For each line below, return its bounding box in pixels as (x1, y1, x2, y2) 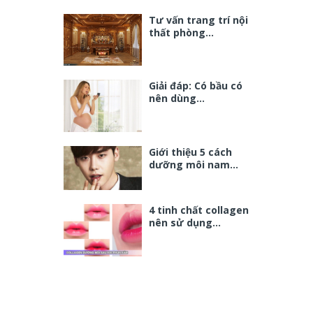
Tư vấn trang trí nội (149, 13, 248, 27)
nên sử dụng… (149, 215, 221, 229)
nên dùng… (149, 92, 205, 105)
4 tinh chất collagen (149, 203, 249, 217)
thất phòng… (149, 25, 214, 39)
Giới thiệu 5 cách (149, 145, 232, 159)
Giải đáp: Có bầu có (149, 79, 242, 93)
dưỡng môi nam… (149, 157, 238, 171)
